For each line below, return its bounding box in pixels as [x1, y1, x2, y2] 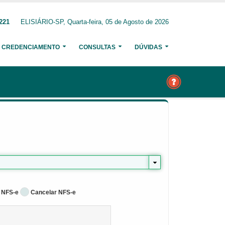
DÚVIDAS [135, 44, 162, 51]
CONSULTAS [79, 44, 116, 51]
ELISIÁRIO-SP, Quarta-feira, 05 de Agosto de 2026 [21, 19, 169, 26]
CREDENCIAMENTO [2, 44, 60, 51]
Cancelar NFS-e [31, 189, 76, 196]
